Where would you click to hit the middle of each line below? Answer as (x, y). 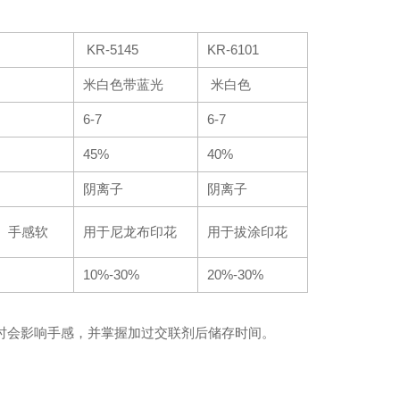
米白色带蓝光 (124, 84)
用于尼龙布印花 (130, 232)
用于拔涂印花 (248, 232)
